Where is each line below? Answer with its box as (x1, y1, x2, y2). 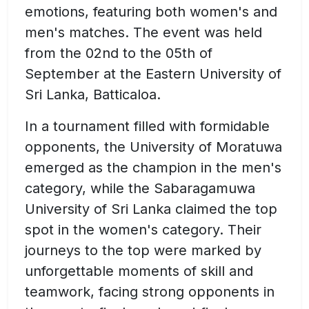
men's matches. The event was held (25, 24, 262, 41)
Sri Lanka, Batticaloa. (25, 86, 161, 103)
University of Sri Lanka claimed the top (25, 201, 277, 218)
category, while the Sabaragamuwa (25, 180, 255, 197)
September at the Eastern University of (25, 66, 281, 83)
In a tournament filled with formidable (25, 118, 270, 135)
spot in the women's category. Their (25, 221, 261, 239)
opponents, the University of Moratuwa (25, 139, 282, 156)
